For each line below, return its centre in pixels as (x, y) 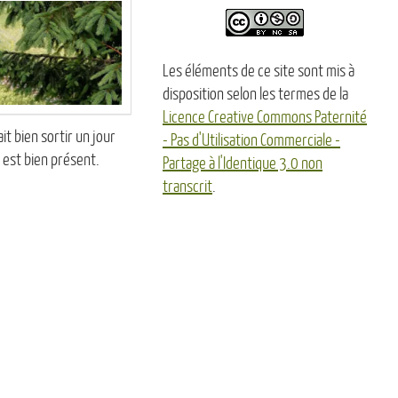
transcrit (187, 186)
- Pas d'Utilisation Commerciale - (251, 140)
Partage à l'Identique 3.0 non (243, 163)
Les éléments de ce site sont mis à (259, 71)
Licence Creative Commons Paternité (265, 117)
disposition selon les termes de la (255, 94)
